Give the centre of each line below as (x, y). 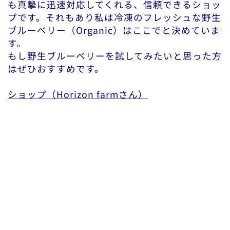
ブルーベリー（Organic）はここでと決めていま (114, 30)
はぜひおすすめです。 (56, 69)
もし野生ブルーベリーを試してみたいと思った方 (115, 56)
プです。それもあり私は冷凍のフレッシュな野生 (114, 17)
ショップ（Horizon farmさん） (78, 94)
